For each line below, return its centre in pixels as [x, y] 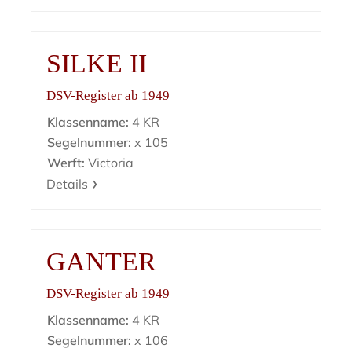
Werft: [66, 163]
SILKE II [97, 64]
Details [68, 184]
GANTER [102, 262]
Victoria [110, 163]
